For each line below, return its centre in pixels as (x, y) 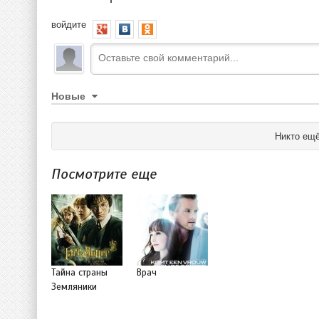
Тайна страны (79, 272)
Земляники (74, 287)
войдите (69, 23)
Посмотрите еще (104, 174)
